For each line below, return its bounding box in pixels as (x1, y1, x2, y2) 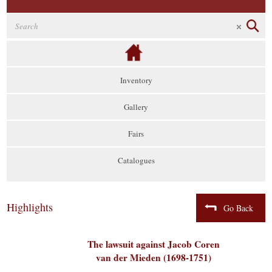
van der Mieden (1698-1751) (95, 251, 211, 264)
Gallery (124, 101, 148, 112)
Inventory (120, 75, 152, 86)
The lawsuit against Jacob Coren (87, 237, 220, 251)
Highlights (7, 200, 53, 214)
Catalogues (117, 155, 155, 166)
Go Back (223, 202, 253, 214)
